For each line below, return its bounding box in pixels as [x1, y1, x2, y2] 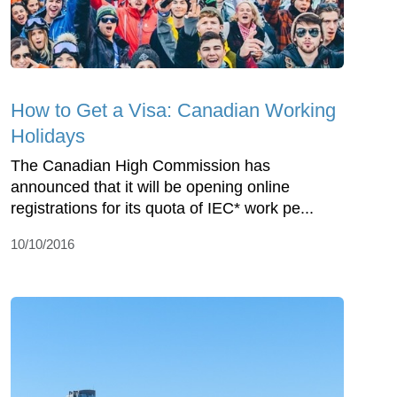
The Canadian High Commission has [11, 156, 270, 175]
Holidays [11, 124, 85, 147]
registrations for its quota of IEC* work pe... [11, 198, 314, 217]
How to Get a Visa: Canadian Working [11, 98, 336, 121]
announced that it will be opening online [11, 177, 290, 196]
